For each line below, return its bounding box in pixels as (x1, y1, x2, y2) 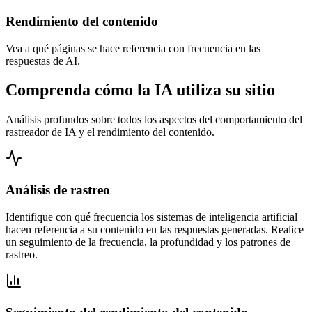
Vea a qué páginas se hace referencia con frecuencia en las (6, 42, 260, 54)
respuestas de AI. (6, 54, 80, 67)
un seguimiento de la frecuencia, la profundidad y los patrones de (6, 235, 290, 248)
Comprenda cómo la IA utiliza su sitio (6, 81, 275, 100)
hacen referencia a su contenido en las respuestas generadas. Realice (6, 223, 304, 235)
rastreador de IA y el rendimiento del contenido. (6, 126, 214, 139)
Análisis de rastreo (6, 182, 110, 198)
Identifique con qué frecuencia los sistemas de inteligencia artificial (6, 210, 297, 223)
